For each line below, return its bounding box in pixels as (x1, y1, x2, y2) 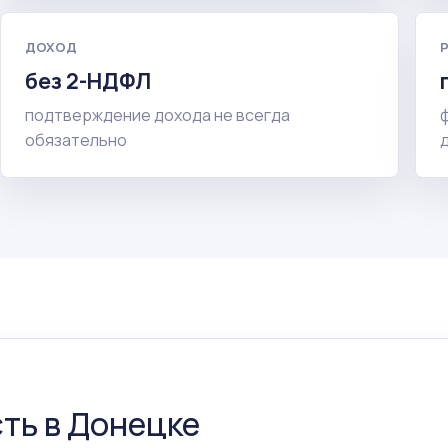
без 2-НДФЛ (25, 65, 152, 95)
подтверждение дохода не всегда (25, 103, 291, 126)
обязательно (25, 128, 128, 151)
